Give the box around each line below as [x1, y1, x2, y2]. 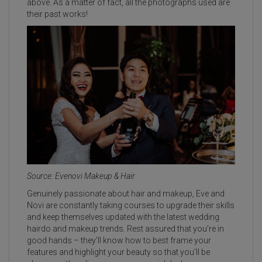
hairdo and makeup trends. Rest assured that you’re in [27, 224, 224, 234]
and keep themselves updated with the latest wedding [27, 212, 219, 222]
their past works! [27, 9, 88, 19]
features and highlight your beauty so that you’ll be [27, 247, 210, 257]
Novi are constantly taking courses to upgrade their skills [27, 201, 235, 211]
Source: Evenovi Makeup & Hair [27, 171, 137, 181]
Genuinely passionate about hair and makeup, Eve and [27, 189, 225, 199]
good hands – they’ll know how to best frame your [27, 236, 211, 246]
